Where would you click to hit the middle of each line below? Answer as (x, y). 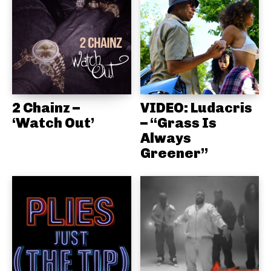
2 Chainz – (46, 107)
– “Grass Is (178, 122)
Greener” (174, 153)
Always (165, 138)
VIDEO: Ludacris (196, 107)
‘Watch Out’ (53, 122)
